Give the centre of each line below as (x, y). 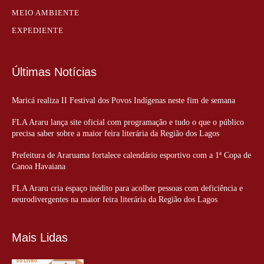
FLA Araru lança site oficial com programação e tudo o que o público (128, 122)
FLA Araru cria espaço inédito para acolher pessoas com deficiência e (127, 188)
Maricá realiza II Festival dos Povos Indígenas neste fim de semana (123, 100)
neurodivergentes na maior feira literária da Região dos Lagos (115, 199)
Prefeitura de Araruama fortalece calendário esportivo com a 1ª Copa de (131, 155)
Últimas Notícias (54, 72)
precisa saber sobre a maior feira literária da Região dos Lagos (115, 133)
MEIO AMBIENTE (46, 12)
